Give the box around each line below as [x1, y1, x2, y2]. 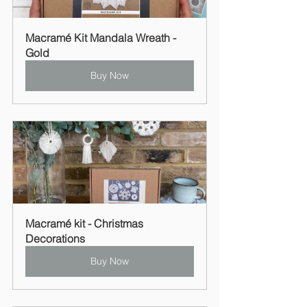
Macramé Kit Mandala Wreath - [25, 31, 179, 45]
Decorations [25, 232, 85, 246]
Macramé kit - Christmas [25, 217, 146, 231]
